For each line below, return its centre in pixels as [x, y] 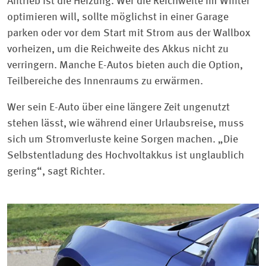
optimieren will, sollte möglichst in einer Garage [118, 18]
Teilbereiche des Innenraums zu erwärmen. [105, 82]
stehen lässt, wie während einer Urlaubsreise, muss [126, 123]
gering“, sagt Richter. [56, 171]
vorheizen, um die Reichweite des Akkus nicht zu [118, 50]
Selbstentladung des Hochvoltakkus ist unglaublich [126, 155]
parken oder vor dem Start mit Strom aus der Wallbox [129, 34]
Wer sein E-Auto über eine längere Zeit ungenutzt [118, 107]
